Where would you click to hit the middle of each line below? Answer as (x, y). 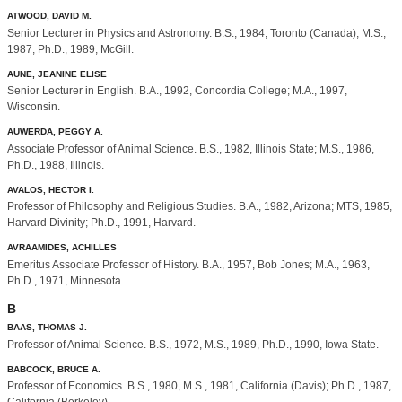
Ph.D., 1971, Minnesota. (66, 280)
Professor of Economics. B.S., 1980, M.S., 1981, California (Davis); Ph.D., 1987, (199, 386)
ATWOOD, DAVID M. (49, 16)
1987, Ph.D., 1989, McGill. (70, 49)
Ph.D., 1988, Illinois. (56, 165)
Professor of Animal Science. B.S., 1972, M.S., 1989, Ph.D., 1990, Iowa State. (193, 344)
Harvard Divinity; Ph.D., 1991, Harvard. (101, 223)
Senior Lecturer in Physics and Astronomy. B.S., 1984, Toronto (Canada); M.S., (197, 33)
